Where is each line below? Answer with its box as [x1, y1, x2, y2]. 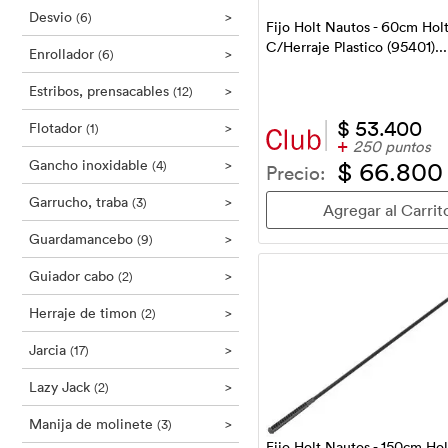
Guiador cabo [29, 266, 118, 285]
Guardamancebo [29, 229, 137, 248]
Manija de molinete [29, 414, 157, 433]
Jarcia [29, 340, 70, 359]
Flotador [29, 118, 86, 137]
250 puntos [352, 135, 431, 156]
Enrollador [29, 44, 98, 63]
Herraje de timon [29, 303, 141, 322]
